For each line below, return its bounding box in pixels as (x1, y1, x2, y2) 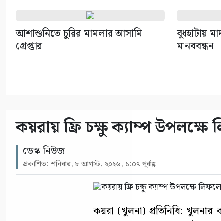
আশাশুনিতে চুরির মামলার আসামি (16, 25, 142, 41)
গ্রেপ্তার (16, 38, 42, 54)
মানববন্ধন (176, 38, 214, 54)
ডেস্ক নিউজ (23, 143, 65, 159)
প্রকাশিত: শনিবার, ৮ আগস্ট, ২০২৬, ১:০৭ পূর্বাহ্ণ (23, 158, 156, 170)
